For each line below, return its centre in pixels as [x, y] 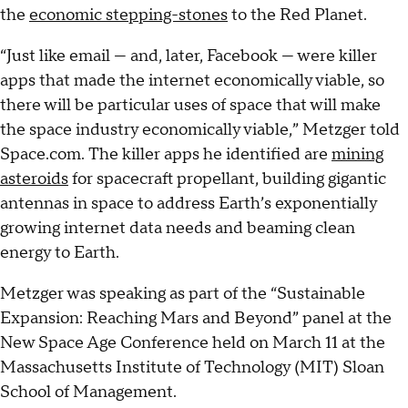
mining [357, 155]
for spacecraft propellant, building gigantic [227, 179]
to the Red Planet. [297, 15]
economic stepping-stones [128, 15]
